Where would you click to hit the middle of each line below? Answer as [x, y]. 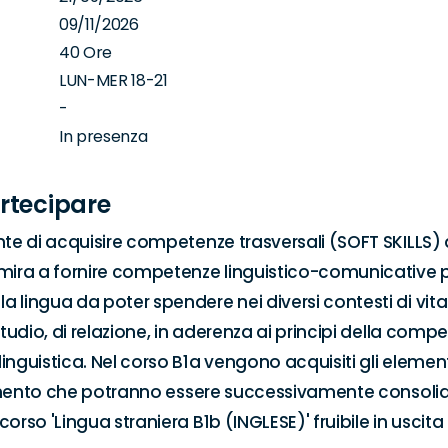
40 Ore [86, 52]
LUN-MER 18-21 [113, 80]
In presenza [103, 136]
